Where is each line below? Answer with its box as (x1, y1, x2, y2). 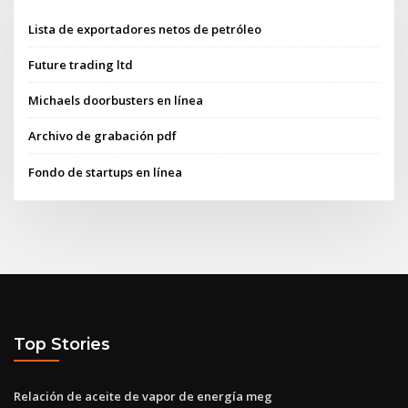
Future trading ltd (28, 56, 134, 73)
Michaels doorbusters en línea (28, 92, 204, 109)
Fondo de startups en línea (28, 163, 183, 180)
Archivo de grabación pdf (28, 127, 178, 145)
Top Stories (14, 334, 110, 354)
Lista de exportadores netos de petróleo (28, 20, 262, 37)
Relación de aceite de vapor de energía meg (14, 387, 272, 404)
